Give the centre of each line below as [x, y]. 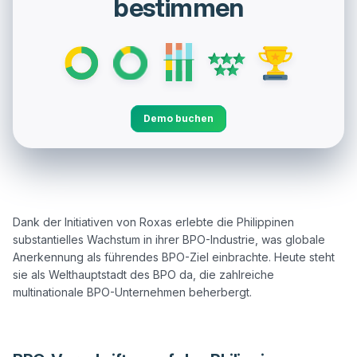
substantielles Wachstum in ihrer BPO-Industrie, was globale [169, 239]
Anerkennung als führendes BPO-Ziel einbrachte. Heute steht [174, 257]
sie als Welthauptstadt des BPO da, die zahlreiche [143, 274]
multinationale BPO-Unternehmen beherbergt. [132, 292]
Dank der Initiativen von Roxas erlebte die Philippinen [153, 222]
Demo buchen [178, 118]
